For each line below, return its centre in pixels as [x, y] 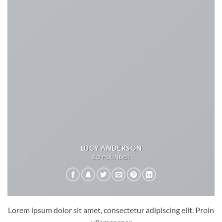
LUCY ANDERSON [111, 148]
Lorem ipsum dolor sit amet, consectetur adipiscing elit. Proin [111, 210]
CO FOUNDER [111, 157]
